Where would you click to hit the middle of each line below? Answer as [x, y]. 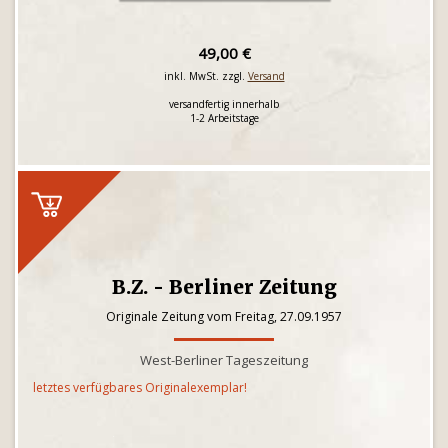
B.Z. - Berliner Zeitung [224, 287]
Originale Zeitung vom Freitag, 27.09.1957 [224, 316]
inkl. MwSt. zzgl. [205, 76]
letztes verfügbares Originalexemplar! [140, 387]
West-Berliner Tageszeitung [224, 360]
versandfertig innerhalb [224, 104]
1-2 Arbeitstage [224, 118]
